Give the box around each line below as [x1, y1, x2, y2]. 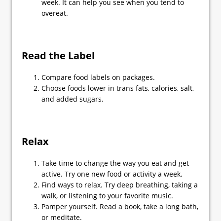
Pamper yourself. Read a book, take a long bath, [41, 202, 198, 212]
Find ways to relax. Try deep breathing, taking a [41, 180, 198, 190]
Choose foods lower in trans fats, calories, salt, [41, 83, 194, 93]
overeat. [41, 8, 68, 18]
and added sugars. [41, 94, 104, 104]
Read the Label [22, 49, 95, 63]
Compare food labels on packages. [41, 73, 155, 82]
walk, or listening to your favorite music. [41, 191, 173, 201]
